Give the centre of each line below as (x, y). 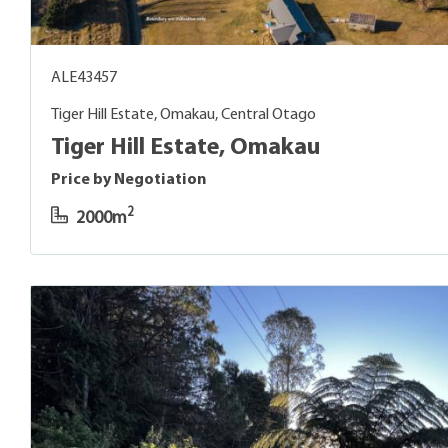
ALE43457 (84, 77)
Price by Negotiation (129, 179)
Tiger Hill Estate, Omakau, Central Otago (183, 114)
